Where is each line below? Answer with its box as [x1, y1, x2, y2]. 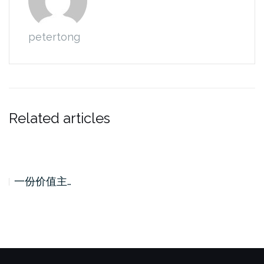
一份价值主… [14, 175, 71, 187]
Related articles [9, 110, 110, 127]
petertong [28, 31, 80, 43]
